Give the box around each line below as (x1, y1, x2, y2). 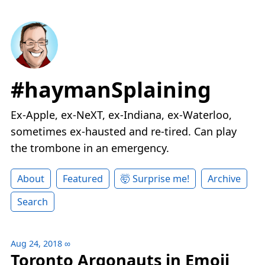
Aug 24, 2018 (11, 238, 62, 250)
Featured (62, 172, 103, 186)
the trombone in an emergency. (11, 141, 169, 156)
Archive (207, 172, 241, 186)
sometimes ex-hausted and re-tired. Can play (11, 124, 237, 139)
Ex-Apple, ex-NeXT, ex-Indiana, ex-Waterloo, (11, 108, 232, 122)
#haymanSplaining (11, 75, 211, 105)
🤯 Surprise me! (121, 172, 190, 186)
